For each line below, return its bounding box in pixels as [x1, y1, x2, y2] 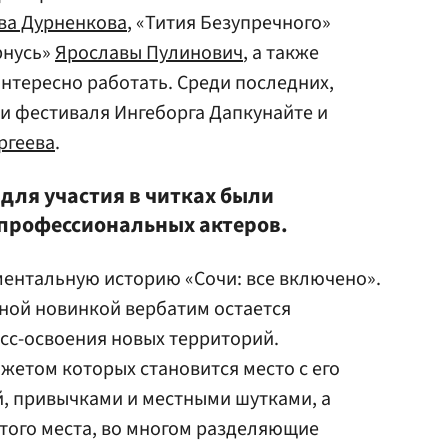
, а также [243, 39, 319, 67]
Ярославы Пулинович [55, 39, 243, 67]
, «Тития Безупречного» [127, 9, 331, 37]
